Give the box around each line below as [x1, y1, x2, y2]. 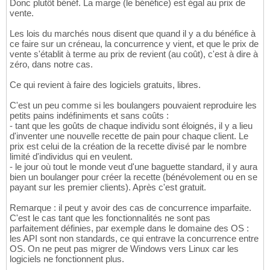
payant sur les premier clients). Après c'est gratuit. [10, 181, 206, 192]
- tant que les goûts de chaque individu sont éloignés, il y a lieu [10, 120, 253, 131]
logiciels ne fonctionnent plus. [10, 253, 124, 264]
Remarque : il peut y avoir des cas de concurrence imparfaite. [10, 202, 251, 213]
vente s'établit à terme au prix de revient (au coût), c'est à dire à [10, 48, 258, 59]
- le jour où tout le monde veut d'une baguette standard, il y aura [10, 161, 257, 172]
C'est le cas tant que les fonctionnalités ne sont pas [10, 212, 210, 223]
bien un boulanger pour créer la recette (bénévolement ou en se [10, 171, 257, 182]
